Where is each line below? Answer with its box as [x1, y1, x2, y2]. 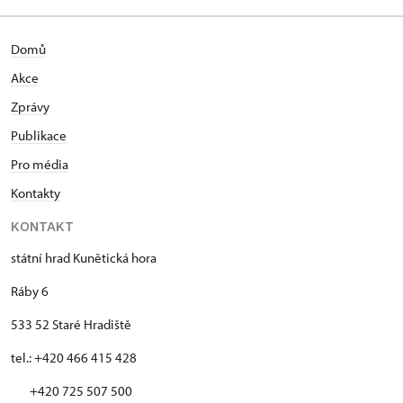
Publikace [11, 127, 67, 144]
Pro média [11, 156, 68, 173]
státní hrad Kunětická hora [11, 249, 157, 266]
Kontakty [11, 184, 60, 201]
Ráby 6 [11, 282, 49, 300]
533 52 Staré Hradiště [11, 316, 131, 333]
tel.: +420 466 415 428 [11, 349, 137, 366]
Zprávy [11, 98, 49, 115]
